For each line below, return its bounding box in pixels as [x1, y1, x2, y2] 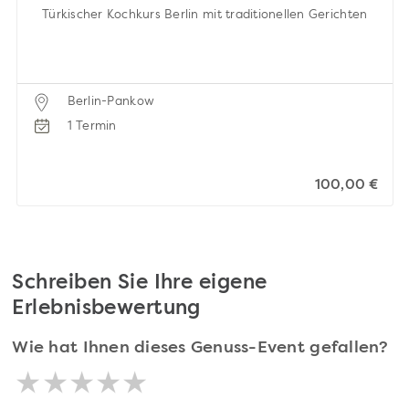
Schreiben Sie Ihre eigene [12, 272, 267, 293]
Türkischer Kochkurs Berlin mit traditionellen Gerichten [41, 8, 368, 21]
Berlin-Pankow [67, 95, 155, 108]
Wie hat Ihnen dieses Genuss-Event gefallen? [12, 339, 389, 356]
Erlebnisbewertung [12, 298, 201, 319]
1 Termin [67, 120, 117, 132]
